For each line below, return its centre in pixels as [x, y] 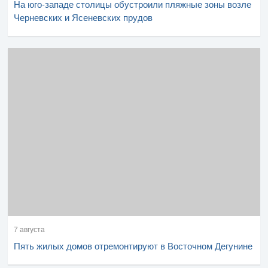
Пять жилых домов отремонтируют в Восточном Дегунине [133, 246]
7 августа [29, 229]
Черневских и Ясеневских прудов [83, 17]
